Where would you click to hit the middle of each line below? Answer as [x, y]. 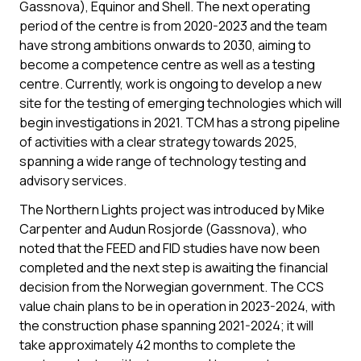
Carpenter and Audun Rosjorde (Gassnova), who [163, 229]
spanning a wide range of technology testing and [163, 161]
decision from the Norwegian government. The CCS [172, 287]
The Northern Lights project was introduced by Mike [172, 210]
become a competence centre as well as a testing [167, 64]
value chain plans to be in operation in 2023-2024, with [177, 306]
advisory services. [73, 180]
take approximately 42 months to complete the [158, 345]
